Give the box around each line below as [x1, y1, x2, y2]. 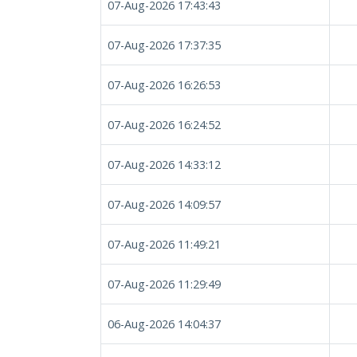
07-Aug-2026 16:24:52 [108, 117, 221, 132]
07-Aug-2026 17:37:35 [108, 37, 221, 53]
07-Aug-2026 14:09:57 [108, 197, 221, 212]
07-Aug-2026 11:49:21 [108, 237, 221, 252]
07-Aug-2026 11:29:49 [108, 277, 221, 292]
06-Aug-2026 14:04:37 [108, 316, 221, 331]
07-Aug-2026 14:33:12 [108, 157, 221, 172]
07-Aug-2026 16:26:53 [108, 77, 221, 92]
